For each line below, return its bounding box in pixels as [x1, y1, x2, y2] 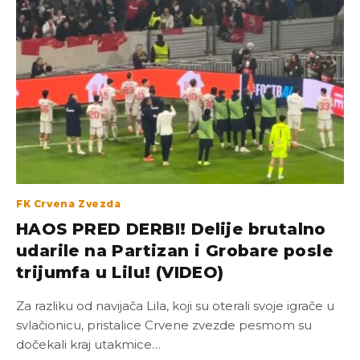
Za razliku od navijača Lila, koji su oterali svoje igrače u [16, 298, 334, 313]
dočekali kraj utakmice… [16, 337, 161, 352]
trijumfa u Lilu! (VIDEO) [16, 263, 224, 282]
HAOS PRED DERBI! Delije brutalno [16, 219, 326, 239]
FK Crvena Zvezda [16, 198, 121, 210]
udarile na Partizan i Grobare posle [16, 241, 333, 260]
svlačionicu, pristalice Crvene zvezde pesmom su [16, 317, 312, 333]
